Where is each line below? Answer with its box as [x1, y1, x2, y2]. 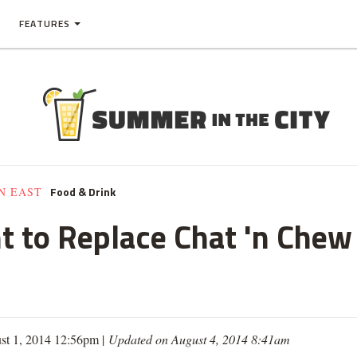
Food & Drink [50, 183, 116, 200]
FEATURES [19, 16, 70, 31]
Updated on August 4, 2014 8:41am [108, 331, 290, 347]
